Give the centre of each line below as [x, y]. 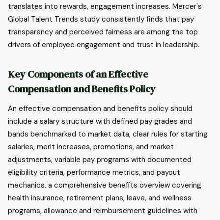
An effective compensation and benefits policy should [100, 109]
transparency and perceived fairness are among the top [103, 32]
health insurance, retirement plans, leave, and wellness [100, 198]
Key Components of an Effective [78, 74]
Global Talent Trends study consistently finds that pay [101, 19]
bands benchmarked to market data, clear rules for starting [108, 134]
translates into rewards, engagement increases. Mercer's [105, 6]
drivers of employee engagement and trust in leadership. [104, 45]
